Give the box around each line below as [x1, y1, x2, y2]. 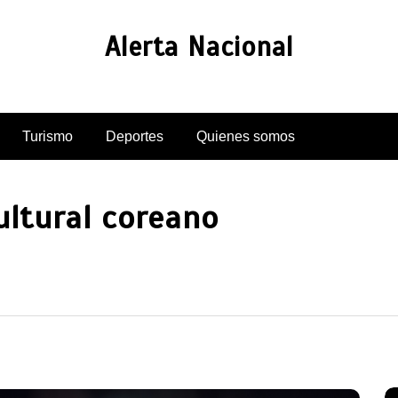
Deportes [106, 128, 163, 144]
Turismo [22, 128, 73, 144]
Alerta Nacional [105, 29, 293, 64]
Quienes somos [196, 128, 295, 144]
